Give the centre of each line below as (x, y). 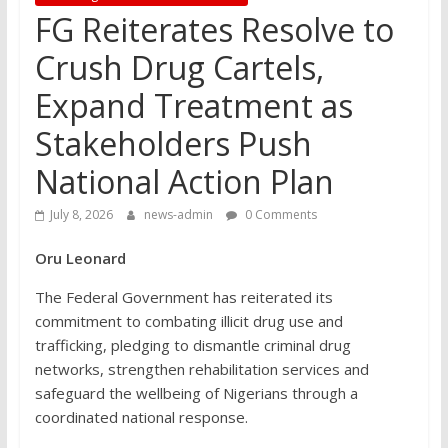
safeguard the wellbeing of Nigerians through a (196, 392)
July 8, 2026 (81, 214)
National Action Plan (184, 181)
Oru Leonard (82, 257)
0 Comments (279, 214)
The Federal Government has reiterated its (183, 296)
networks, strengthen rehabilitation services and (201, 368)
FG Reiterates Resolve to (214, 29)
